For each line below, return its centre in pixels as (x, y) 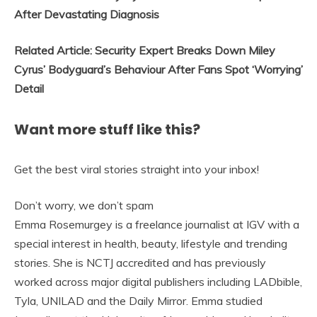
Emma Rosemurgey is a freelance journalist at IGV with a (157, 225)
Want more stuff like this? (107, 129)
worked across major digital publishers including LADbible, (158, 282)
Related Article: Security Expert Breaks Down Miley (145, 51)
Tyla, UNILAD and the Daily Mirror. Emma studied (138, 301)
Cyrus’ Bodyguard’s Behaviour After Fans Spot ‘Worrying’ (158, 70)
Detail (29, 89)
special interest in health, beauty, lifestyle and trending (151, 244)
